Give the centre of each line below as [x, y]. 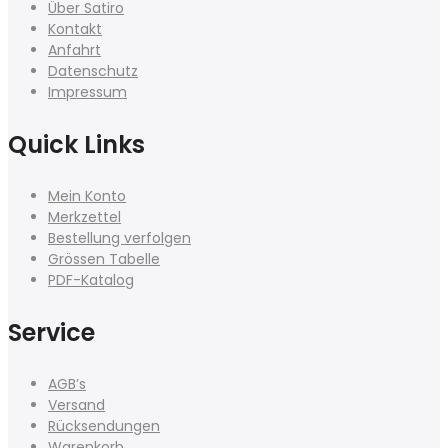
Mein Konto [87, 196]
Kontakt [75, 29]
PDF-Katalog [91, 280]
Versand [76, 405]
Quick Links [76, 144]
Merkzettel [84, 217]
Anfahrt [74, 50]
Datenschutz [93, 71]
